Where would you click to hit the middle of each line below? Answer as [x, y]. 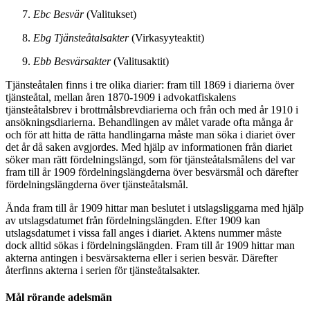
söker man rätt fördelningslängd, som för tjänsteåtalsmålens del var [150, 159]
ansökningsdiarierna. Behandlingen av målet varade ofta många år [149, 122]
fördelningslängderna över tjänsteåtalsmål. [97, 184]
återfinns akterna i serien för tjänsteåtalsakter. [103, 270]
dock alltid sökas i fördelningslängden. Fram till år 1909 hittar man [150, 245]
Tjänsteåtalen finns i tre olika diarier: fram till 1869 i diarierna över [150, 84]
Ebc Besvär [58, 14]
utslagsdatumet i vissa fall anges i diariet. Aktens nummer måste [144, 232]
